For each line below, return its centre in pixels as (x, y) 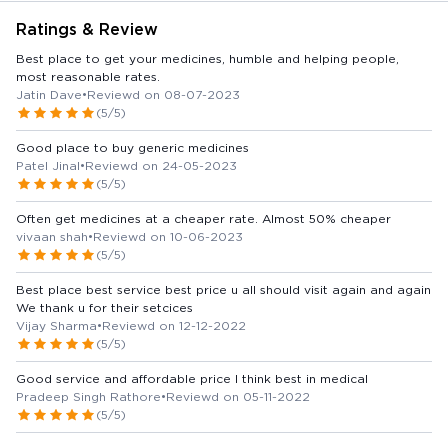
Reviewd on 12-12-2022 (174, 325)
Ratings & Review (87, 29)
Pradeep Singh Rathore (88, 396)
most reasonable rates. (88, 76)
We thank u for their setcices (104, 307)
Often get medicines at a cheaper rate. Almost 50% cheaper (203, 218)
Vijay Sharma (56, 325)
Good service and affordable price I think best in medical (301, 378)
